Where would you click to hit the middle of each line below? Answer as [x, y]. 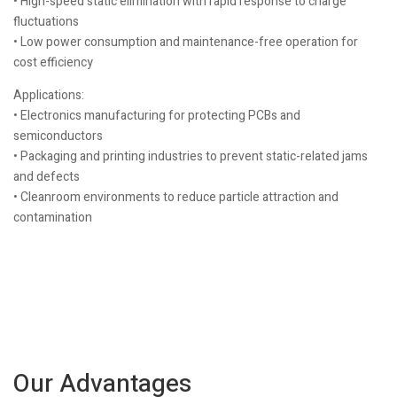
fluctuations [46, 22]
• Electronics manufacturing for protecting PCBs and [157, 116]
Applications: [49, 95]
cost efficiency [53, 62]
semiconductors [58, 136]
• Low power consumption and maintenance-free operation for [186, 42]
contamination [53, 218]
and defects [47, 177]
